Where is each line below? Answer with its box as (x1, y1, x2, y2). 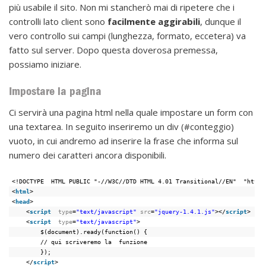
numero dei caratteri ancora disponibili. (9, 148, 166, 161)
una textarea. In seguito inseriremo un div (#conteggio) (9, 120, 234, 132)
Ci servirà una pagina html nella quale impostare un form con (9, 106, 253, 118)
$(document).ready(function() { (40, 228, 148, 236)
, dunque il (200, 15, 241, 28)
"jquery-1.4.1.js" (154, 208, 216, 216)
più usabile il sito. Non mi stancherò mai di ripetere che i (9, 1, 235, 14)
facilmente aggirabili (107, 15, 200, 28)
